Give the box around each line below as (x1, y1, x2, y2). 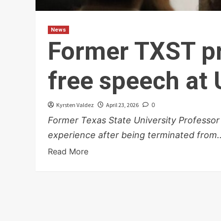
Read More (48, 147, 88, 157)
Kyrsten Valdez (56, 101, 94, 109)
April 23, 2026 (106, 101, 139, 109)
